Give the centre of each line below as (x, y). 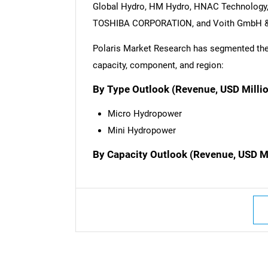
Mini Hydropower (141, 131)
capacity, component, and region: (158, 65)
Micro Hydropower (144, 114)
